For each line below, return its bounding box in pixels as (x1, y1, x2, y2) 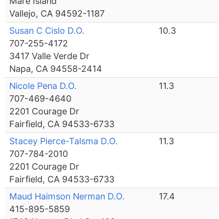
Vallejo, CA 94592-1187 (9, 8, 105, 19)
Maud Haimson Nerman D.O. (9, 191, 125, 202)
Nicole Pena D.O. (9, 81, 77, 91)
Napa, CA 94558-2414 (9, 64, 103, 74)
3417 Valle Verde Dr (9, 51, 90, 62)
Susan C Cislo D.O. (9, 25, 85, 36)
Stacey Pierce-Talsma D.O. (9, 136, 118, 147)
